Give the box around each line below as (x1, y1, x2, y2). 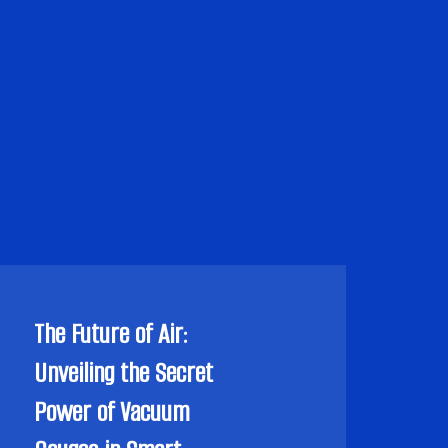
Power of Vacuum (34, 394, 190, 430)
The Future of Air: (34, 316, 188, 352)
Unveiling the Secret (34, 355, 214, 391)
